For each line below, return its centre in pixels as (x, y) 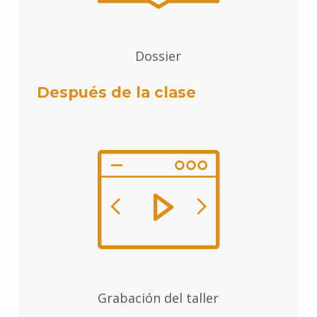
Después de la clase (116, 93)
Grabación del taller (158, 298)
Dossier (158, 56)
